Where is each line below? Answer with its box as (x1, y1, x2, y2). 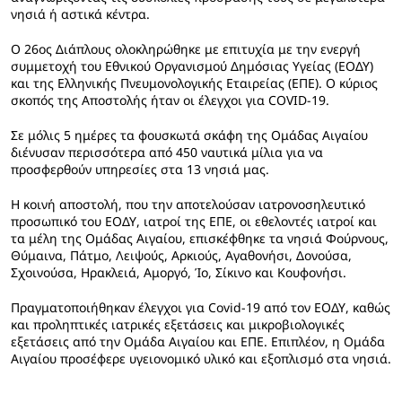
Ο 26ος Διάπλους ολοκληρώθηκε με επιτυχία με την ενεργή (11, 40, 361, 57)
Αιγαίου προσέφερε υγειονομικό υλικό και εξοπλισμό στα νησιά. (11, 350, 391, 367)
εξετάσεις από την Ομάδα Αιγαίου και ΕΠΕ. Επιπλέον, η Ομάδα (11, 333, 385, 350)
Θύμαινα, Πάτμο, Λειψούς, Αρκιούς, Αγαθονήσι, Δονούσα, (11, 247, 352, 264)
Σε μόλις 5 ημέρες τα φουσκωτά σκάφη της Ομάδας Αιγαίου (11, 127, 368, 144)
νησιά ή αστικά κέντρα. (11, 5, 150, 22)
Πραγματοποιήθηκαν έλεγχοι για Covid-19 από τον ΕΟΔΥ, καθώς (11, 299, 390, 316)
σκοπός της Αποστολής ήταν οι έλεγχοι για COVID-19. (11, 92, 329, 109)
